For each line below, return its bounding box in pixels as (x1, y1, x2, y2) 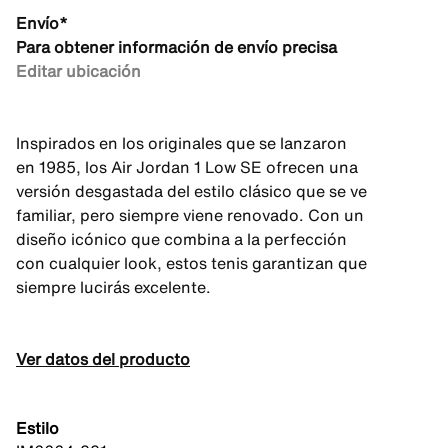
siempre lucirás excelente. (16, 275, 211, 299)
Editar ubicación (16, 59, 141, 83)
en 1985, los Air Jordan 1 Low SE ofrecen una (16, 155, 358, 179)
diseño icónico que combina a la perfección (16, 227, 347, 251)
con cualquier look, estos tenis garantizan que (16, 251, 367, 275)
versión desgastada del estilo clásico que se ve (16, 179, 367, 203)
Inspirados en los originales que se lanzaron (16, 131, 347, 155)
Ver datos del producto (16, 347, 190, 371)
